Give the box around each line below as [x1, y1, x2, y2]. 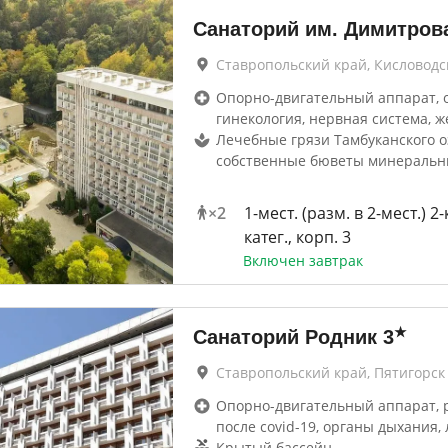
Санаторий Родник [192, 326, 377, 348]
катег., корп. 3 [243, 226, 351, 248]
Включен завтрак [242, 251, 363, 270]
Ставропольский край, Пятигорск [215, 363, 445, 382]
